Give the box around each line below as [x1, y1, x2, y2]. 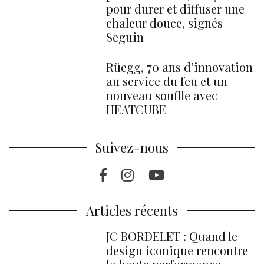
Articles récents [86, 201, 178, 219]
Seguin [106, 28, 144, 45]
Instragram [133, 166, 208, 183]
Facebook [106, 166, 170, 183]
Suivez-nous [95, 138, 169, 156]
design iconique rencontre [106, 242, 248, 258]
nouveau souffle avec [106, 87, 217, 103]
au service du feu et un [106, 72, 227, 89]
